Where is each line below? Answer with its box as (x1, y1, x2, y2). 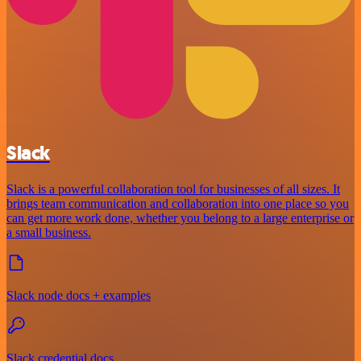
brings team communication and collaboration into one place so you (6, 197, 349, 211)
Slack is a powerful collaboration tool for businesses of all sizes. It (6, 182, 340, 197)
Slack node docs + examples (6, 288, 151, 303)
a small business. (6, 226, 91, 240)
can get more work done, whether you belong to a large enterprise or (6, 211, 354, 226)
